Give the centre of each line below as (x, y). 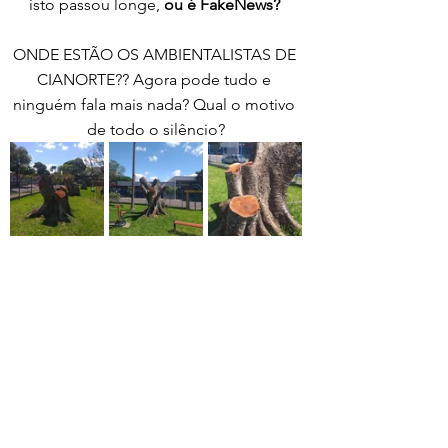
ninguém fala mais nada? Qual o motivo (156, 105)
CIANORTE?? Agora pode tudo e (156, 80)
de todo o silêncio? (156, 130)
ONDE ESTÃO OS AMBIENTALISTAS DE (156, 55)
